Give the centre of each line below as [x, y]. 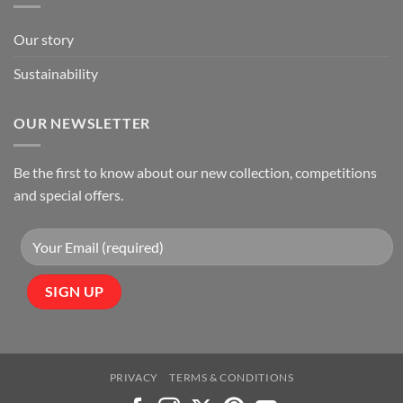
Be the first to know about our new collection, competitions [195, 172]
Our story [44, 40]
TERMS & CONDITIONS [232, 378]
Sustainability [56, 74]
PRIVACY [134, 378]
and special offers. [68, 194]
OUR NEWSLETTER [82, 123]
